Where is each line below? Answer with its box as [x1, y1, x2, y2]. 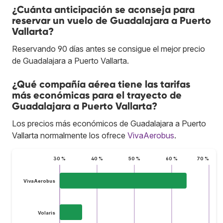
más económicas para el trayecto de [12, 89, 182, 101]
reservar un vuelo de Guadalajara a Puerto [12, 14, 211, 26]
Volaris [37, 210, 55, 216]
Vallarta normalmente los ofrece [12, 130, 127, 140]
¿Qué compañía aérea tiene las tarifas [12, 78, 190, 90]
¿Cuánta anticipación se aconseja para [12, 3, 195, 15]
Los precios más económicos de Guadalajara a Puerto [12, 118, 206, 128]
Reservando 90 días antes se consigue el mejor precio [12, 43, 205, 54]
